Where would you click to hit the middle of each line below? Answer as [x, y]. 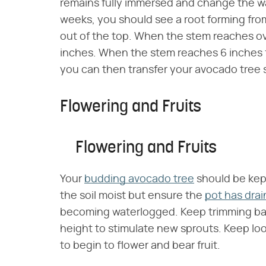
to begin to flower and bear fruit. [140, 246]
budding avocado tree [139, 179]
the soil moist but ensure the [132, 196]
